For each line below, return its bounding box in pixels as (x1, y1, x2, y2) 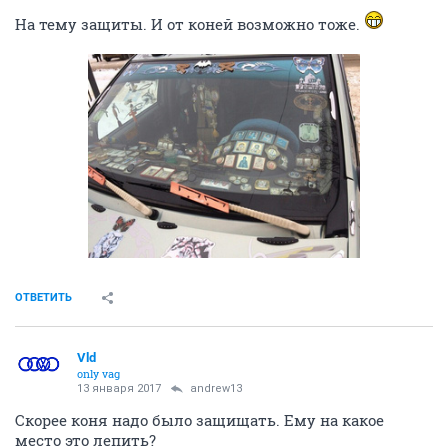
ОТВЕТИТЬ (15, 291, 72, 304)
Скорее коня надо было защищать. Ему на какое (15, 410, 384, 430)
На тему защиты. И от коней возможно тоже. (15, 14, 364, 34)
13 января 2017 (77, 382, 161, 395)
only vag (77, 366, 120, 381)
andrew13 (190, 382, 242, 395)
